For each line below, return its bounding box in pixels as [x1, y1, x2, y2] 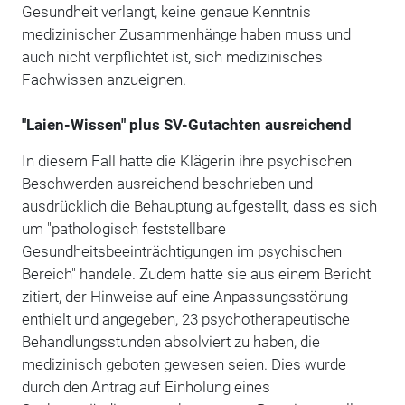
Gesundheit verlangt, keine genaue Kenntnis [21, 2, 311, 21]
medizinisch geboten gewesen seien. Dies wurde [21, 354, 346, 373]
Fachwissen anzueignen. [21, 70, 186, 89]
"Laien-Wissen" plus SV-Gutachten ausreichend [21, 115, 352, 134]
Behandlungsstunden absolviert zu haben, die [21, 332, 320, 351]
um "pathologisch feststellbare [21, 219, 226, 238]
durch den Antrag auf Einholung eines [21, 377, 270, 396]
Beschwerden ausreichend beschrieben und [21, 174, 313, 193]
